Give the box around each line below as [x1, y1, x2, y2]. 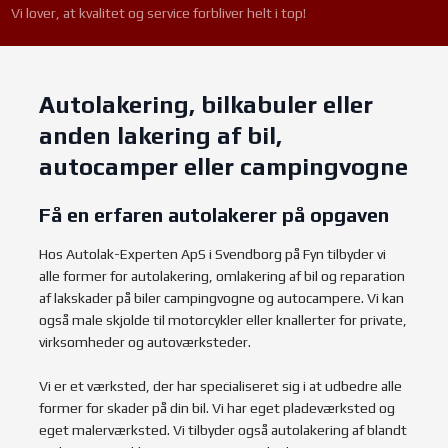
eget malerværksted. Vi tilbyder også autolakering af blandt [39, 421, 408, 438]
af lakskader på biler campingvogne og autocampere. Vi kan [39, 289, 405, 306]
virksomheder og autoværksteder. [39, 333, 252, 350]
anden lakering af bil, [39, 121, 283, 149]
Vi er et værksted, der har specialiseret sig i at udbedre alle [39, 377, 403, 394]
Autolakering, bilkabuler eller [39, 90, 374, 118]
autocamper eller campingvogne [39, 152, 409, 180]
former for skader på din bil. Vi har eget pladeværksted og [39, 399, 396, 416]
